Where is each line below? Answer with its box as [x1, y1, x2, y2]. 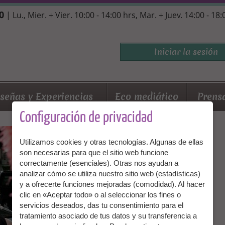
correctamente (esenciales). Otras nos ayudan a [20, 158, 178, 167]
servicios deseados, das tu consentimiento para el [20, 200, 183, 209]
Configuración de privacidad [20, 109, 153, 125]
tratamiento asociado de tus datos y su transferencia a [20, 211, 197, 220]
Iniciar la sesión [154, 45, 218, 57]
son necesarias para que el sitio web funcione [20, 148, 168, 157]
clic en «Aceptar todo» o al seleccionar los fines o [20, 190, 181, 199]
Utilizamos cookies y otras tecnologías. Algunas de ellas [20, 137, 203, 146]
